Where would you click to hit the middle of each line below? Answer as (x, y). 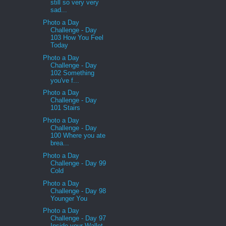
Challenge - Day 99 (78, 163)
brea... (60, 143)
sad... (59, 10)
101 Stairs (66, 108)
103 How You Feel (77, 37)
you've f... (65, 80)
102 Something (73, 73)
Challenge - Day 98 (78, 191)
